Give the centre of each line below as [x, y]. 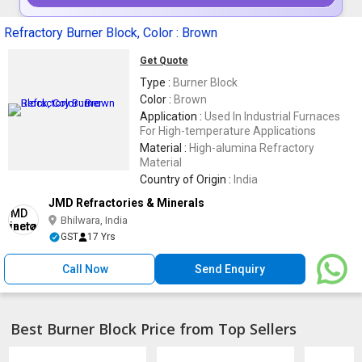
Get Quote [164, 60]
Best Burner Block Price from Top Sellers [154, 328]
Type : [156, 82]
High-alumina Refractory [252, 147]
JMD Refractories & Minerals [126, 202]
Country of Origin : [187, 179]
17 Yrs [101, 236]
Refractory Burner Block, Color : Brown [111, 32]
